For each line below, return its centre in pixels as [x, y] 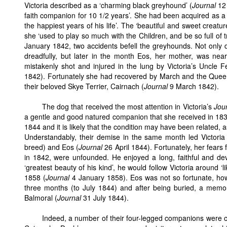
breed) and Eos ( [52, 147]
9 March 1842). [193, 86]
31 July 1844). [105, 197]
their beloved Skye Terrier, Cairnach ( [84, 86]
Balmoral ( [41, 197]
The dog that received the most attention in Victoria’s [128, 106]
